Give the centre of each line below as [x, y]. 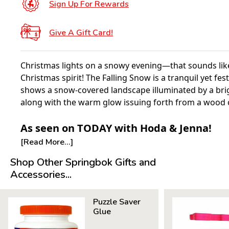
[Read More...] [47, 142]
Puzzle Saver [117, 202]
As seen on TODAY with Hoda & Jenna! [116, 128]
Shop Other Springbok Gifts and [83, 162]
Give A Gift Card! [81, 32]
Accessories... [41, 175]
